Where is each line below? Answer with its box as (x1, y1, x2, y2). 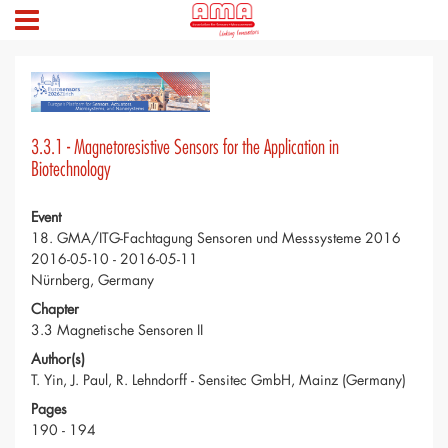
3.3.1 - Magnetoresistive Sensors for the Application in (31, 135, 339, 161)
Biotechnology (31, 157, 111, 183)
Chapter (31, 299, 79, 319)
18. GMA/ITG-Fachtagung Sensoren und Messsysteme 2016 (31, 228, 401, 248)
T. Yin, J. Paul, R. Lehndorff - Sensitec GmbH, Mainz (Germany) (31, 370, 406, 390)
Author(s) (31, 349, 85, 369)
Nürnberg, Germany (31, 270, 154, 290)
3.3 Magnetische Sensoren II (31, 320, 203, 340)
